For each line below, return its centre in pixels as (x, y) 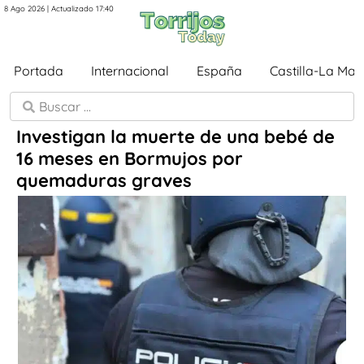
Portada (39, 71)
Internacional (130, 71)
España (219, 71)
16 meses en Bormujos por (130, 158)
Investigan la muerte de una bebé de (175, 136)
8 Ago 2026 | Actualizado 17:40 (59, 8)
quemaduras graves (104, 180)
